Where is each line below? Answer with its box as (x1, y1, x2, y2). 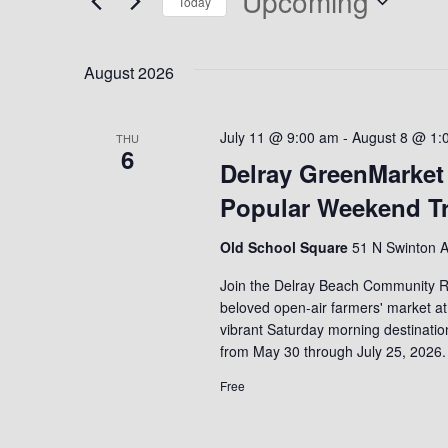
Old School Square (219, 237, 352, 257)
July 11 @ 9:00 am (219, 127, 339, 147)
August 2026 (84, 61, 174, 84)
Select (241, 23, 290, 41)
